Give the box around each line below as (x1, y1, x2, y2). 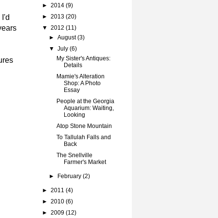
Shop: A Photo (63, 80, 101, 87)
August (57, 34, 76, 41)
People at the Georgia (56, 98, 114, 105)
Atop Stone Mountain (56, 123, 112, 129)
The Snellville (56, 152, 92, 159)
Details (63, 62, 82, 69)
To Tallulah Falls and (56, 134, 111, 141)
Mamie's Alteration (56, 73, 105, 80)
